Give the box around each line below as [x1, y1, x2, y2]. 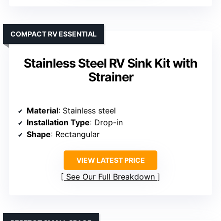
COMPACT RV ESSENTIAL [10, 29, 97, 38]
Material [27, 105, 58, 115]
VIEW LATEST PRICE [76, 155, 145, 164]
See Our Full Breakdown [66, 171, 155, 182]
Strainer [88, 69, 133, 84]
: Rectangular [51, 129, 100, 139]
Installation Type [27, 117, 90, 127]
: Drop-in [90, 117, 123, 127]
